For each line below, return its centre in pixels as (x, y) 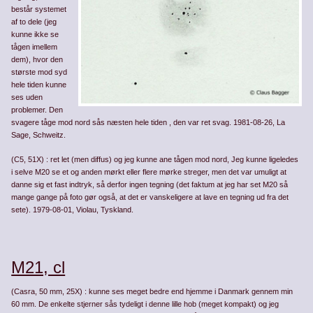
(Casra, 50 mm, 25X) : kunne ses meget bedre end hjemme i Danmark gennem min (152, 291)
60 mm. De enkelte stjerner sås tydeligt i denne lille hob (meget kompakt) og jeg (145, 304)
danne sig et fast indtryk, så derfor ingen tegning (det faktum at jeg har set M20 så (150, 184)
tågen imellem (35, 47)
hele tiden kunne (39, 85)
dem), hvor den (37, 60)
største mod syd (39, 72)
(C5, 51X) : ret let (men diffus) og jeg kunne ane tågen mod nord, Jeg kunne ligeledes (155, 159)
